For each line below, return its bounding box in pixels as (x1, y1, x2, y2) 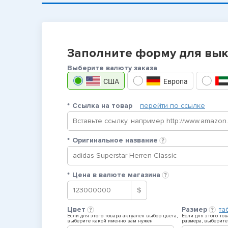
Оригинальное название (72, 136, 158, 145)
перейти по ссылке (140, 101, 205, 110)
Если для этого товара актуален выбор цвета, (67, 213, 178, 219)
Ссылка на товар (72, 101, 132, 110)
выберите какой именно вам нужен (67, 218, 153, 224)
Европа (163, 77, 188, 85)
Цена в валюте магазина (72, 170, 160, 179)
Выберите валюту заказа (67, 64, 157, 72)
